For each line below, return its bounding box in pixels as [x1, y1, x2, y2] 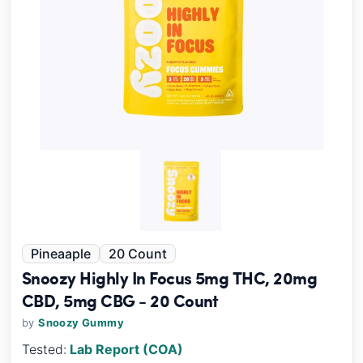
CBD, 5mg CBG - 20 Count [22, 288, 219, 312]
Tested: [22, 341, 66, 357]
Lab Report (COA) [70, 341, 183, 357]
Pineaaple [31, 246, 91, 262]
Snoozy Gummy [38, 316, 125, 329]
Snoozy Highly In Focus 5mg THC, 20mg [22, 266, 318, 289]
